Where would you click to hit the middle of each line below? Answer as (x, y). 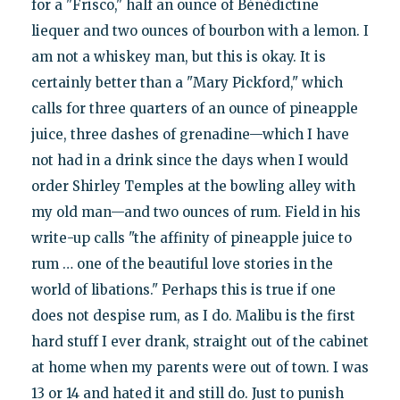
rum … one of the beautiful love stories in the (182, 263)
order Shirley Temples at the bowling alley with (193, 186)
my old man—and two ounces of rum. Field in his (196, 212)
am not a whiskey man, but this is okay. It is (178, 56)
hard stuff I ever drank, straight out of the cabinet (200, 341)
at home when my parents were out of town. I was (200, 367)
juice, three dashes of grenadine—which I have (190, 134)
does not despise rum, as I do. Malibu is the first (193, 315)
